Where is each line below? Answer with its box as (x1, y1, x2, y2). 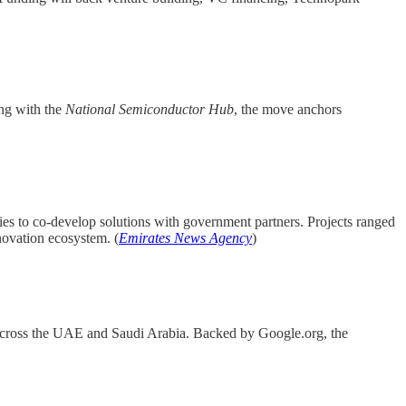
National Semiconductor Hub (65, 101, 234, 118)
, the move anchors (234, 101, 342, 118)
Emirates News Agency (119, 229, 252, 246)
